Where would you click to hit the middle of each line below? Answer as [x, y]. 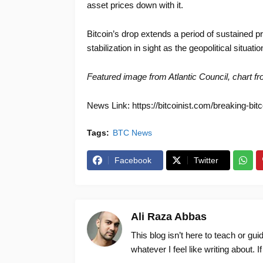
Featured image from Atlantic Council [157, 77]
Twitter [206, 161]
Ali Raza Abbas [168, 217]
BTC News [132, 133]
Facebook [133, 161]
